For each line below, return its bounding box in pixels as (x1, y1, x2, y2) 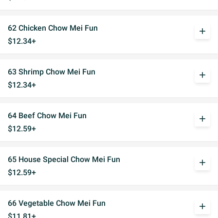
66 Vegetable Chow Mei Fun (8, 199, 106, 208)
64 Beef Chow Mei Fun (8, 111, 87, 120)
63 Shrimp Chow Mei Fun (8, 67, 95, 76)
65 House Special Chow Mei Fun (8, 155, 120, 164)
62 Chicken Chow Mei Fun (8, 23, 98, 33)
